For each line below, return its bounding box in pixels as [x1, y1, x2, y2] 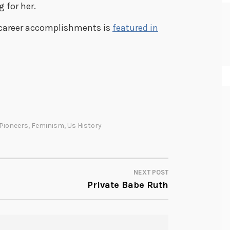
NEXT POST [133, 168, 168, 176]
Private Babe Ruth [87, 179, 168, 190]
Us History [67, 121, 102, 130]
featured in [112, 22, 158, 34]
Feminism [31, 121, 64, 130]
